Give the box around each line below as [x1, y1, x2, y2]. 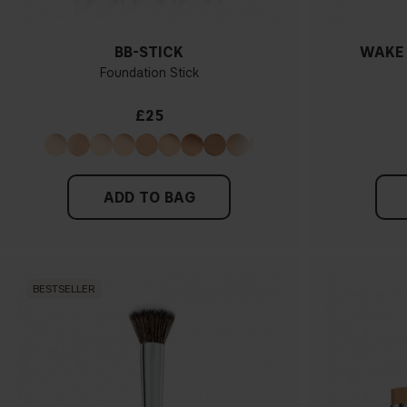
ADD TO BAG [103, 188, 195, 206]
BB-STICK [114, 43, 184, 61]
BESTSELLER [33, 282, 95, 296]
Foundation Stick [99, 65, 199, 81]
